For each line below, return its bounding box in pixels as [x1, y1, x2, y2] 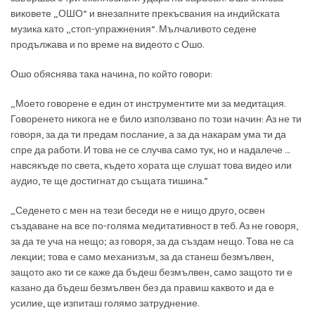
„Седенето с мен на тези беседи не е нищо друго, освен [11, 204, 265, 217]
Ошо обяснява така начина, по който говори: [11, 67, 212, 80]
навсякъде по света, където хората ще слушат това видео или [11, 159, 292, 172]
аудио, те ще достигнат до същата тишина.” [11, 174, 208, 187]
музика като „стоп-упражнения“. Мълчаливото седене [11, 22, 257, 35]
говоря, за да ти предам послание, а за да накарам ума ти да [11, 128, 286, 141]
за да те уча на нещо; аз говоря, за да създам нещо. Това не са [11, 235, 294, 247]
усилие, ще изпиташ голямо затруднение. [11, 297, 199, 309]
